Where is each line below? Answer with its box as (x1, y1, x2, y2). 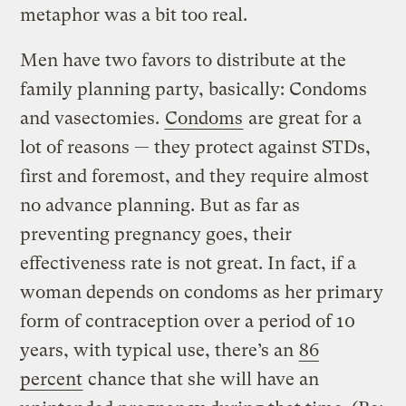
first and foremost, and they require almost (20, 166, 370, 188)
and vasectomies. (20, 108, 165, 130)
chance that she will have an (83, 369, 320, 391)
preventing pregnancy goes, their (20, 224, 293, 246)
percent (20, 369, 83, 391)
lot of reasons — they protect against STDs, (20, 137, 372, 159)
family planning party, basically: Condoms (20, 79, 368, 101)
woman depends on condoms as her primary (20, 282, 384, 304)
